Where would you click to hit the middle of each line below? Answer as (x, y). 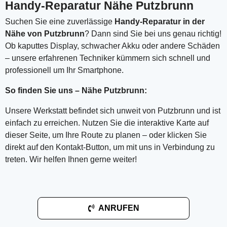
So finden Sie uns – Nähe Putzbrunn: (76, 91)
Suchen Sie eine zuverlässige (60, 22)
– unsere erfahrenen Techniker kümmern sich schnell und (108, 58)
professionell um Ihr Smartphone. (64, 70)
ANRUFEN (119, 208)
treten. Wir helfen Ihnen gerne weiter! (71, 160)
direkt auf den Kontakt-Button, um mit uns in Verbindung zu (110, 147)
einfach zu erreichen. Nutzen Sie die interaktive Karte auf (107, 123)
